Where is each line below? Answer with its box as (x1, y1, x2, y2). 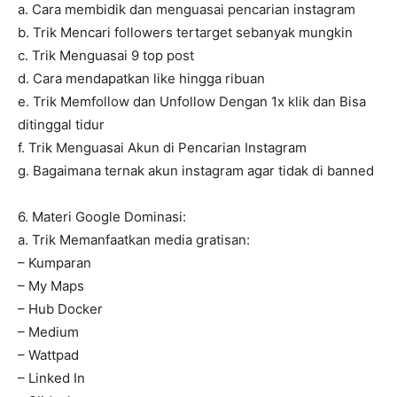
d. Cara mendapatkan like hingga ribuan (18, 70, 265, 88)
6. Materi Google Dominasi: (18, 208, 186, 226)
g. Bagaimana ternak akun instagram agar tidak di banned (18, 162, 374, 180)
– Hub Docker (18, 300, 103, 318)
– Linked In (18, 370, 85, 387)
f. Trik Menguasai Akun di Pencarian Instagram (18, 139, 307, 157)
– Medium (18, 323, 79, 341)
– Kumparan (18, 254, 91, 272)
